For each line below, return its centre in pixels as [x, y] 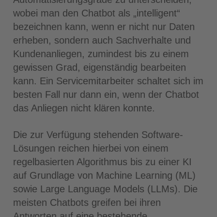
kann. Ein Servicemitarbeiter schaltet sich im [108, 81]
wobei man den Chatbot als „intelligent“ [96, 13]
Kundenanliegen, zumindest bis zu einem [101, 54]
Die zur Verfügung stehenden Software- [98, 135]
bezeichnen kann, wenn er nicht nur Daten [104, 27]
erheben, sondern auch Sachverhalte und [102, 40]
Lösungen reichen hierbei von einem [91, 148]
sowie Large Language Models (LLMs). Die [105, 189]
